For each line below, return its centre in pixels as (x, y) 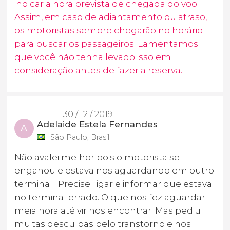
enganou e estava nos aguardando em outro (114, 170)
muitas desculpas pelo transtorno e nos (103, 224)
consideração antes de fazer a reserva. (98, 71)
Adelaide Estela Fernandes (98, 124)
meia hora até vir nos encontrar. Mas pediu (108, 210)
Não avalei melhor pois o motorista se (97, 157)
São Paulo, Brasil (80, 137)
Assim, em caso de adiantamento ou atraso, (111, 17)
